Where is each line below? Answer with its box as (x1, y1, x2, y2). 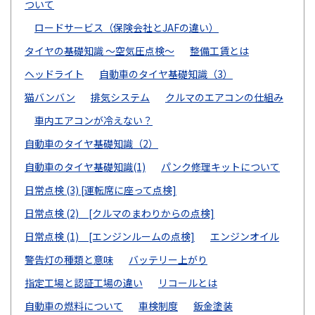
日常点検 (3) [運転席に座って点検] (25, 182, 176, 197)
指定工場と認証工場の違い (25, 275, 143, 290)
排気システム (91, 89, 150, 104)
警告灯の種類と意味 (25, 252, 113, 266)
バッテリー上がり (129, 252, 207, 266)
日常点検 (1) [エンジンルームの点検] (25, 229, 195, 243)
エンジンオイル (210, 229, 279, 243)
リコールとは (158, 275, 217, 290)
